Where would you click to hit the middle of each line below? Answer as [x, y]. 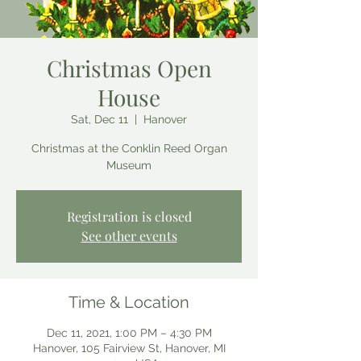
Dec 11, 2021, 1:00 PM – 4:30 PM [129, 333]
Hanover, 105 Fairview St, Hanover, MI [129, 348]
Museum [129, 165]
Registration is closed [129, 216]
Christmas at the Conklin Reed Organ [129, 148]
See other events [129, 236]
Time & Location [129, 302]
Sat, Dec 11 [100, 119]
